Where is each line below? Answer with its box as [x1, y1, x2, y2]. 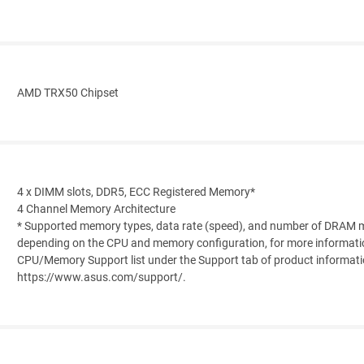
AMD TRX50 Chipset [17, 86, 119, 101]
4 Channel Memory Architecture [17, 202, 175, 217]
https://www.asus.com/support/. [17, 271, 186, 285]
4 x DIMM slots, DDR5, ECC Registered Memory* [17, 185, 255, 200]
